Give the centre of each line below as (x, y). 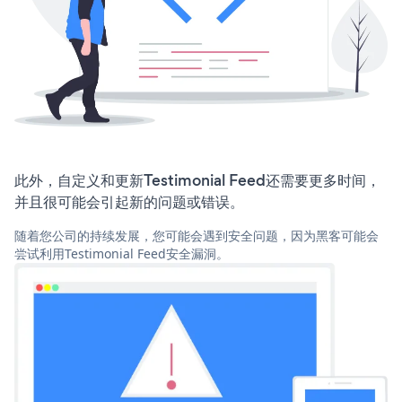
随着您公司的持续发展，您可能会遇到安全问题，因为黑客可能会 (197, 236)
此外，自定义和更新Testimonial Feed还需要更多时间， (197, 181)
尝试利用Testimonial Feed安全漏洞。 (122, 254)
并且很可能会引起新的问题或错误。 (129, 202)
